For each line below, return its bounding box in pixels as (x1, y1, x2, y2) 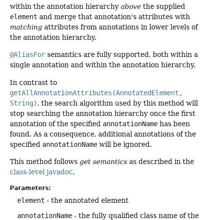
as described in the (127, 158, 194, 166)
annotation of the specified (10, 119, 103, 128)
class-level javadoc (10, 168, 73, 176)
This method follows (10, 158, 80, 166)
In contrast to (10, 78, 57, 86)
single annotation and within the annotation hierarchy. (10, 61, 195, 69)
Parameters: (10, 185, 51, 192)
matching (10, 23, 42, 31)
